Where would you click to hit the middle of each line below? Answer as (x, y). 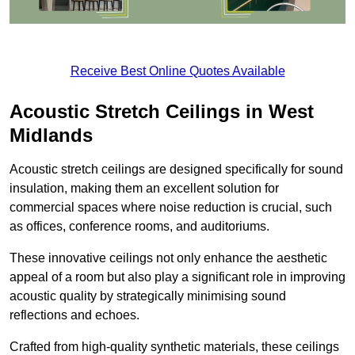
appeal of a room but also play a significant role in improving (177, 277)
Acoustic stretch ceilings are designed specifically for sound (176, 170)
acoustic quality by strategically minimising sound (148, 296)
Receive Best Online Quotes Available (177, 71)
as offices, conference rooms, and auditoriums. (139, 227)
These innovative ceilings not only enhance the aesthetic (168, 258)
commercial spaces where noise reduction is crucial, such (171, 208)
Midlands (51, 136)
